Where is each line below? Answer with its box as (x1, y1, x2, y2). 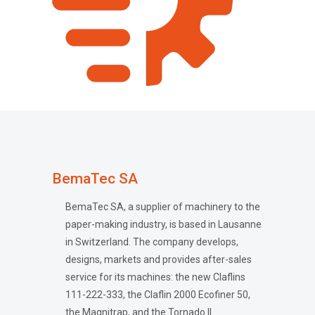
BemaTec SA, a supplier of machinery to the (65, 201, 261, 212)
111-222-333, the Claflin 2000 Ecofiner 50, (65, 289, 251, 300)
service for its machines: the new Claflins (65, 271, 246, 283)
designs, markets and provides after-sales (65, 254, 252, 265)
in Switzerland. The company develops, (65, 236, 239, 247)
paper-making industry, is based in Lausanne (65, 219, 262, 230)
